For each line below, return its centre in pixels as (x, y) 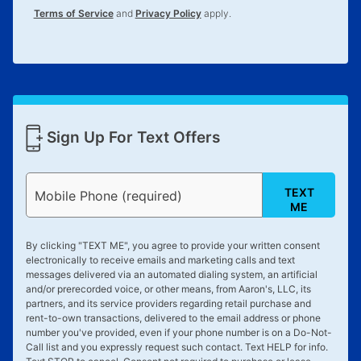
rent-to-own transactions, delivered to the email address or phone (173, 317)
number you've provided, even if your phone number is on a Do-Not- (178, 332)
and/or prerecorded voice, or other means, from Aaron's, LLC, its (168, 288)
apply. (216, 14)
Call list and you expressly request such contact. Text (146, 346)
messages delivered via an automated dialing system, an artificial (171, 274)
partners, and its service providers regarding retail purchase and (168, 303)
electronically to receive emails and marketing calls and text (160, 259)
